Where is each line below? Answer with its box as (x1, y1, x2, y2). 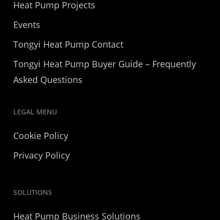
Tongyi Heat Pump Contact (13, 38, 123, 50)
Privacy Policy (13, 149, 70, 161)
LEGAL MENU (13, 107, 57, 116)
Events (13, 19, 40, 30)
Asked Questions (13, 74, 82, 85)
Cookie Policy (13, 130, 68, 141)
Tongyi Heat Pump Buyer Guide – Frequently (13, 58, 196, 70)
